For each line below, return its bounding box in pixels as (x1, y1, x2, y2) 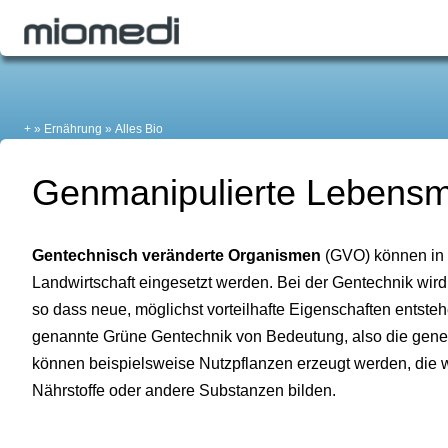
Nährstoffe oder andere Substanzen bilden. (32, 382, 336, 400)
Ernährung (44, 122, 102, 137)
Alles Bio (115, 122, 163, 137)
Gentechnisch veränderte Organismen (32, 247, 321, 265)
